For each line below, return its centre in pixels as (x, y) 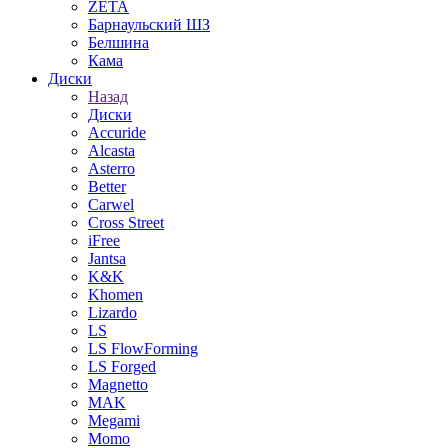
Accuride (117, 132)
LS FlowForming (143, 348)
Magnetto (118, 384)
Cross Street (126, 222)
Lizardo (112, 312)
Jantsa (107, 258)
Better (107, 186)
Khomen (115, 294)
